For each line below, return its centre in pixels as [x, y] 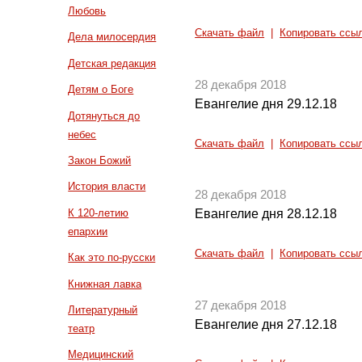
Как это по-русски [112, 258]
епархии [88, 231]
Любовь [87, 11]
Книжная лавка [105, 284]
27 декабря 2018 [241, 305]
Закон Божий [100, 161]
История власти [107, 187]
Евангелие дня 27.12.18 [266, 324]
